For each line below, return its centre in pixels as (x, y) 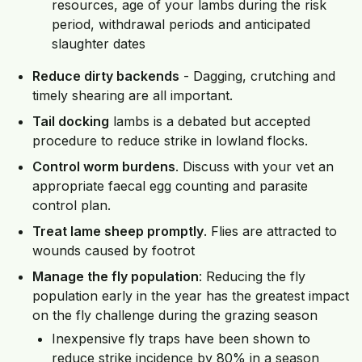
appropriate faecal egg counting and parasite (170, 185)
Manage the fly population (116, 276)
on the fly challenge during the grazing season (175, 315)
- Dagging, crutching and (257, 76)
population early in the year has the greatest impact (191, 295)
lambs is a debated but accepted (210, 121)
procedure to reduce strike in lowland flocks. (170, 140)
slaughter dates (99, 43)
